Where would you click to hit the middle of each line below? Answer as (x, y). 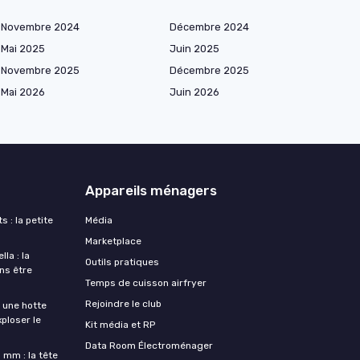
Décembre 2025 (209, 70)
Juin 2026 (194, 92)
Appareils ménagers (151, 190)
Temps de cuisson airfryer (146, 282)
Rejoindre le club (123, 303)
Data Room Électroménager (149, 345)
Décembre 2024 (209, 27)
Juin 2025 (194, 48)
